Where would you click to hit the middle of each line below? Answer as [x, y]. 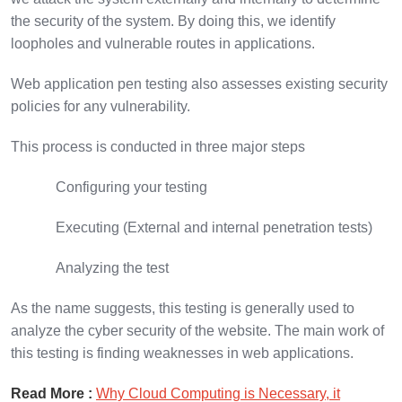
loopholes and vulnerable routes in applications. [165, 43]
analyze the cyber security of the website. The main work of [197, 330]
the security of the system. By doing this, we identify [173, 21]
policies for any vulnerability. [102, 106]
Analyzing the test [114, 267]
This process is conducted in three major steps [160, 146]
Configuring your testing [131, 187]
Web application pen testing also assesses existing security [199, 83]
